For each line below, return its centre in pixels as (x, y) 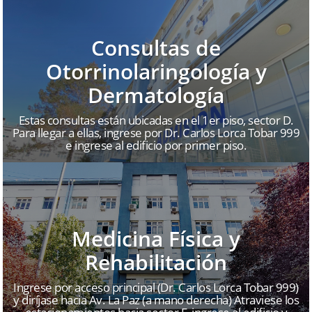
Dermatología (156, 95)
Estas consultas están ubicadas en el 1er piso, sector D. (156, 120)
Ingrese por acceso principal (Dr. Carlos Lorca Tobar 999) (156, 288)
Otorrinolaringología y (156, 72)
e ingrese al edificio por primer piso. (156, 146)
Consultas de (156, 48)
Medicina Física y (156, 239)
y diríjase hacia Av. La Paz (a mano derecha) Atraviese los (156, 300)
